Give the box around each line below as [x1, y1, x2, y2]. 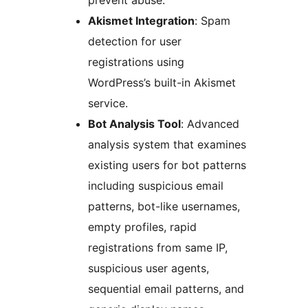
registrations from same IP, [88, 241, 228, 255]
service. [88, 96, 128, 111]
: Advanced [181, 117, 239, 131]
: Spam [195, 14, 230, 28]
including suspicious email [88, 179, 223, 193]
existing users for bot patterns [88, 158, 246, 173]
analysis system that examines [88, 137, 246, 152]
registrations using [88, 55, 184, 69]
